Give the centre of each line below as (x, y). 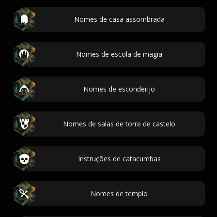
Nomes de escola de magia (119, 54)
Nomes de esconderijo (119, 89)
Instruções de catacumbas (119, 159)
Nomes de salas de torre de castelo (119, 124)
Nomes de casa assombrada (119, 19)
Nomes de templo (119, 194)
